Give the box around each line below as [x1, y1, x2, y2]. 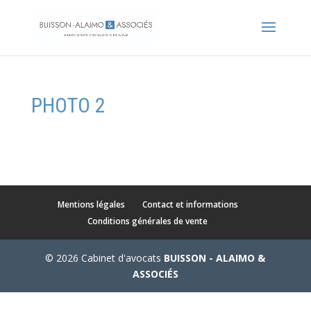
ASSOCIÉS [132, 267, 178, 280]
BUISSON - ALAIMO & [164, 251, 266, 264]
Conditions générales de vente [87, 215, 208, 227]
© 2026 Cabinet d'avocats [45, 251, 165, 264]
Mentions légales [57, 199, 125, 210]
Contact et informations [142, 199, 238, 210]
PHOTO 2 [31, 93, 106, 117]
